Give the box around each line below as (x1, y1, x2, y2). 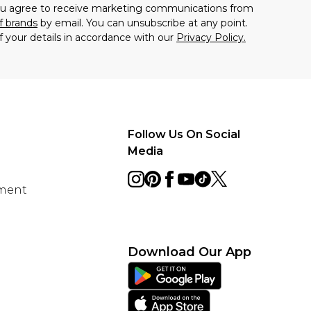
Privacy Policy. (176, 31, 246, 44)
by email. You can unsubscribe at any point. (37, 16, 248, 29)
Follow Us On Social (128, 127, 240, 141)
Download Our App (128, 244, 251, 260)
